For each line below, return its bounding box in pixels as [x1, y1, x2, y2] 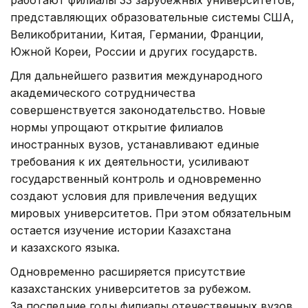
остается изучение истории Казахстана [10, 223, 231, 237]
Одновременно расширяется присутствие [10, 264, 245, 278]
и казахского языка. [10, 240, 120, 254]
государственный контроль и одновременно [10, 171, 261, 186]
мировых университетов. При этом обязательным [10, 206, 291, 220]
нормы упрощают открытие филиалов [10, 120, 223, 134]
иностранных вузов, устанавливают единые [10, 137, 259, 151]
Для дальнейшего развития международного [10, 68, 263, 82]
